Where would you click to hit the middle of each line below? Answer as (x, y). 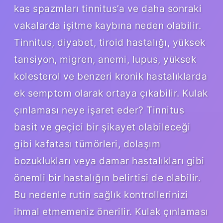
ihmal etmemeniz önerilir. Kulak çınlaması (111, 211)
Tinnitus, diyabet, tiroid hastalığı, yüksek (110, 42)
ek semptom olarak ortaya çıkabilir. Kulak (111, 93)
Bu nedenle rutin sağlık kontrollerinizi (101, 194)
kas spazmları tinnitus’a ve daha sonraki (108, 8)
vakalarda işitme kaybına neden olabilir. (108, 25)
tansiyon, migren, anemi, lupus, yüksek (105, 59)
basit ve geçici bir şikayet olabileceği (102, 127)
